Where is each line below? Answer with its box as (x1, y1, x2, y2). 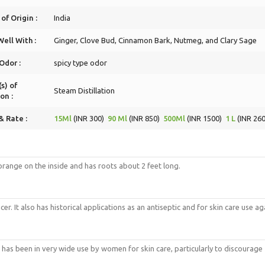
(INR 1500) (185, 114, 225, 122)
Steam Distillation (54, 86, 115, 95)
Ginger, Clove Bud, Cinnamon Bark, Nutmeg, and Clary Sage (54, 36, 257, 44)
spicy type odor (54, 59, 107, 67)
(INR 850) (127, 114, 163, 122)
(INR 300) (72, 114, 108, 122)
